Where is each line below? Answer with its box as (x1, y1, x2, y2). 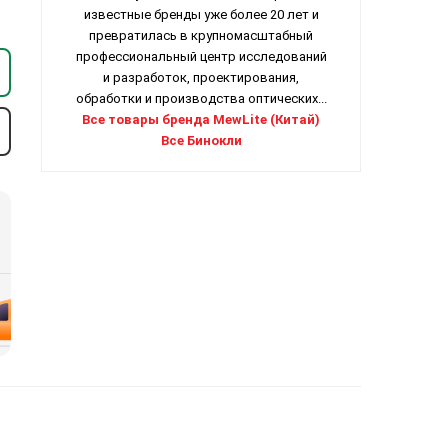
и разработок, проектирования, (103, 70, 299, 86)
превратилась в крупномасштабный (89, 28, 313, 44)
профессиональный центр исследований (75, 49, 327, 65)
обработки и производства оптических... (75, 91, 327, 107)
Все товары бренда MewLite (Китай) (82, 112, 320, 128)
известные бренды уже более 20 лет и (83, 7, 319, 23)
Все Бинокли (160, 133, 242, 149)
